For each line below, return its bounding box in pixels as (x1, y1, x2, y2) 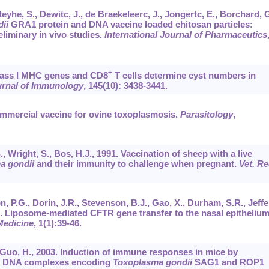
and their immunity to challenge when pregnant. (34, 159, 239, 169)
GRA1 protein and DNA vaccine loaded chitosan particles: (8, 19, 253, 30)
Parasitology (180, 109, 233, 120)
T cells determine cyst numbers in (112, 70, 256, 81)
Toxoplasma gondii (112, 257, 192, 268)
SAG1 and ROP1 (192, 257, 264, 268)
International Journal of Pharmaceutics (104, 29, 267, 40)
